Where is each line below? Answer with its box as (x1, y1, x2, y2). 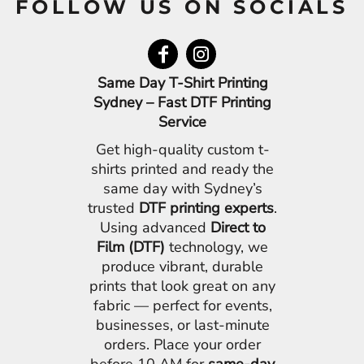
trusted (88, 198, 140, 219)
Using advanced (99, 218, 210, 238)
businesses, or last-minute (95, 315, 270, 336)
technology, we (165, 237, 269, 258)
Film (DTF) (97, 237, 166, 258)
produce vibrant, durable (102, 257, 264, 277)
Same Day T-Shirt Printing (97, 73, 268, 93)
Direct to (210, 218, 266, 238)
